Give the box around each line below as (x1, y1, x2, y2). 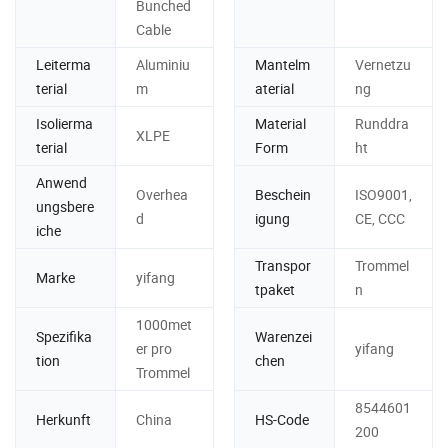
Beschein (255, 185, 311, 205)
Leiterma (36, 55, 91, 75)
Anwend (36, 173, 87, 193)
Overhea (135, 185, 188, 205)
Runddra (354, 114, 409, 134)
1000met (135, 315, 192, 335)
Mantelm (255, 55, 310, 75)
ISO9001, (354, 185, 412, 205)
